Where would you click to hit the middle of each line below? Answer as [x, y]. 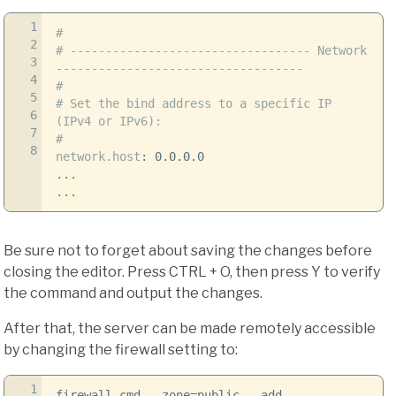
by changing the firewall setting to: [121, 350]
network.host [98, 157]
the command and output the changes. [133, 293]
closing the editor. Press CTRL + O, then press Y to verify [192, 272]
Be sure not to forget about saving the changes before [188, 251]
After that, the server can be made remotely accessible [190, 329]
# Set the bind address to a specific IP [193, 104]
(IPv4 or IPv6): [108, 122]
